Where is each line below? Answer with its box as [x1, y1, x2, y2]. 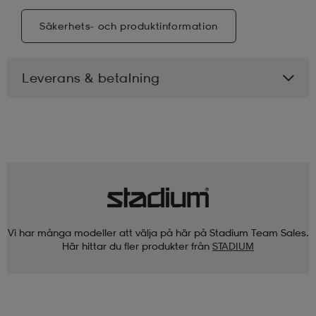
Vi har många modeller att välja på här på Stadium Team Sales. [7, 226, 309, 238]
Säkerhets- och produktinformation [39, 19, 218, 32]
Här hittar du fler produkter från [62, 239, 209, 252]
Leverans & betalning [22, 69, 160, 85]
